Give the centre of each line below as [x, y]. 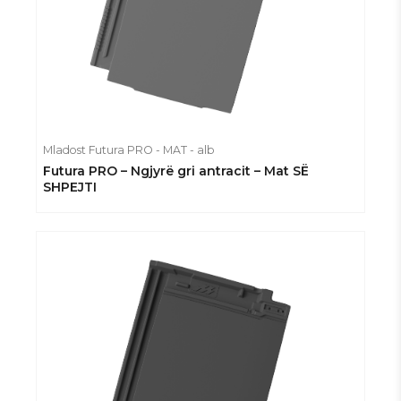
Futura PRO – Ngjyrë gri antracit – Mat [168, 171]
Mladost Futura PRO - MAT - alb [129, 149]
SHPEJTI [70, 187]
